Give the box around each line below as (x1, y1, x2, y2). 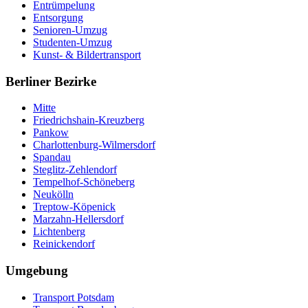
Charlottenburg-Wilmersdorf (33, 139, 155, 151)
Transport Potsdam (33, 291, 114, 303)
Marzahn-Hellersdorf (33, 213, 124, 225)
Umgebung (5, 263, 68, 278)
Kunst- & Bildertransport (33, 49, 141, 61)
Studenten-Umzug (33, 36, 112, 49)
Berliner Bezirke (5, 74, 96, 89)
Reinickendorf (33, 238, 95, 250)
